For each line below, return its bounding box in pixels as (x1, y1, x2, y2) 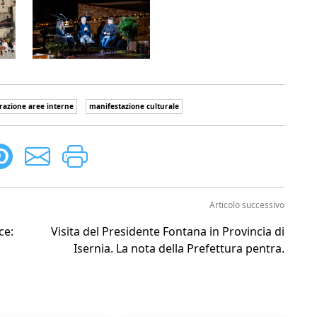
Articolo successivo (209, 199, 284, 212)
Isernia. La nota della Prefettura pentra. (74, 241, 284, 257)
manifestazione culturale (89, 101, 179, 112)
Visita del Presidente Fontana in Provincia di (51, 224, 284, 240)
